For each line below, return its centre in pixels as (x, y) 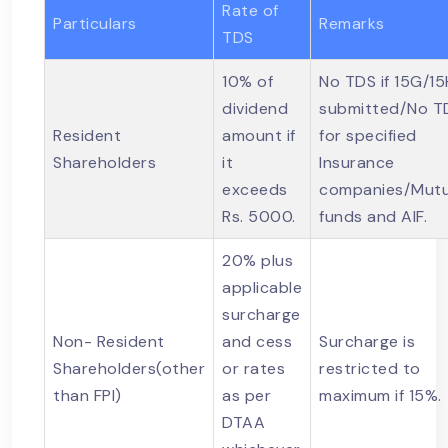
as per (246, 396)
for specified (368, 136)
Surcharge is (367, 342)
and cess (257, 342)
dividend (255, 109)
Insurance (357, 163)
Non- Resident (109, 342)
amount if (259, 136)
